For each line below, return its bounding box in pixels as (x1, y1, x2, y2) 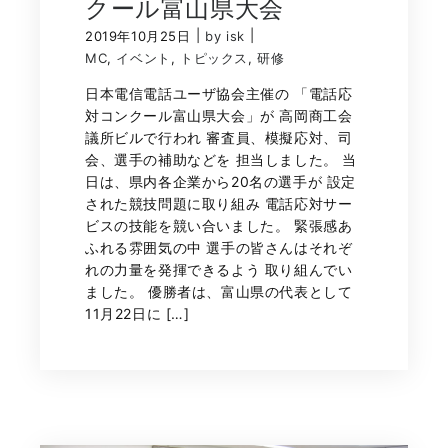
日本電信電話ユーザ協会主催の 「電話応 (85, 84, 353, 102)
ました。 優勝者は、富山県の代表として (85, 282, 353, 300)
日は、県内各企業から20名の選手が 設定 (85, 172, 357, 190)
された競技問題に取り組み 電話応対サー (85, 194, 353, 212)
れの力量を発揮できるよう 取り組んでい (85, 260, 353, 278)
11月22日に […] (85, 304, 190, 322)
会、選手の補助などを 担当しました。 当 (85, 150, 357, 168)
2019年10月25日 (85, 28, 191, 45)
